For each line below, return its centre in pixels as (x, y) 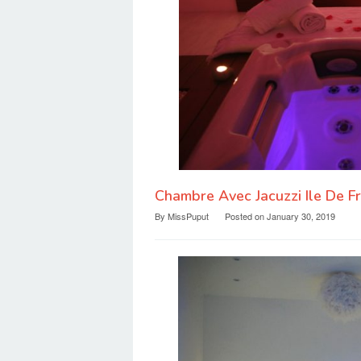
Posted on (246, 216)
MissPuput (188, 216)
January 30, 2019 (301, 216)
